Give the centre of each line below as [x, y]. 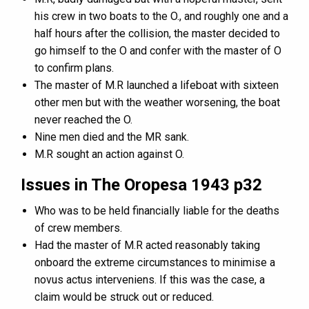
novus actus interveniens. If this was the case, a [150, 280]
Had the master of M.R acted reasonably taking [147, 246]
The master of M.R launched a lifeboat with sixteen [157, 86]
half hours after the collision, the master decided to [157, 34]
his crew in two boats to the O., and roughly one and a [161, 17]
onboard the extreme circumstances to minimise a [155, 263]
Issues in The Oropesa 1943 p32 [141, 185]
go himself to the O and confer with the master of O [158, 51]
